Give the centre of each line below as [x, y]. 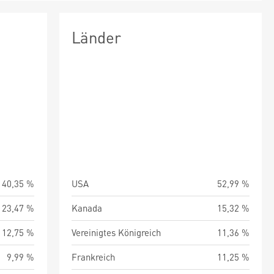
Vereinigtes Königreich [116, 232]
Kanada [87, 208]
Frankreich [93, 257]
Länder [96, 37]
